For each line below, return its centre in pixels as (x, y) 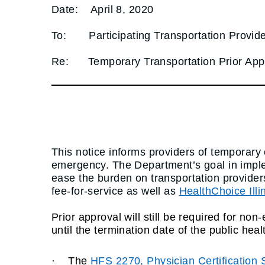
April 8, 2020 (122, 9)
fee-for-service (89, 191)
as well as (153, 191)
